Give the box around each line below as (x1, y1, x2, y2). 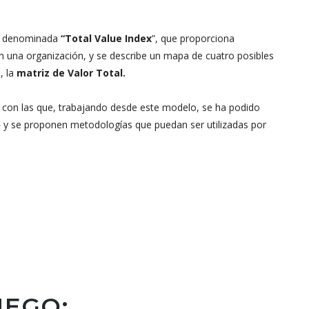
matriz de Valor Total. (17, 66, 126, 79)
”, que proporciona (152, 32, 235, 45)
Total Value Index (65, 32, 152, 45)
